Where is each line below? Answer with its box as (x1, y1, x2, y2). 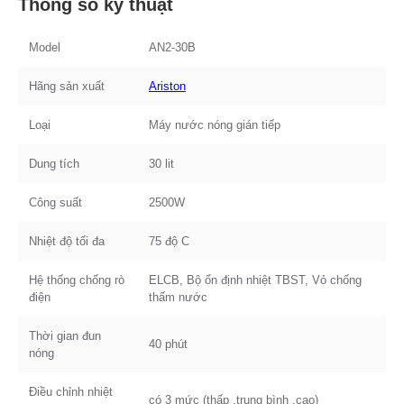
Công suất (29, 195, 82, 209)
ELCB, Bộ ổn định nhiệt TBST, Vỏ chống (149, 272, 362, 287)
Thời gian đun (29, 328, 101, 343)
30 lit (149, 156, 174, 170)
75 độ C (149, 234, 189, 248)
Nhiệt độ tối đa (29, 234, 105, 248)
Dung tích (29, 156, 79, 170)
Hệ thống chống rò (29, 272, 124, 287)
